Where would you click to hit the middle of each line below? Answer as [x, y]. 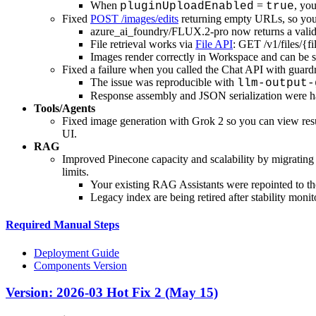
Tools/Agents [65, 109]
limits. [75, 172]
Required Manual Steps [62, 225]
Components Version [80, 265]
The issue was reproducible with [164, 83]
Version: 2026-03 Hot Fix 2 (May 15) [112, 293]
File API [214, 44]
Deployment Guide [77, 253]
